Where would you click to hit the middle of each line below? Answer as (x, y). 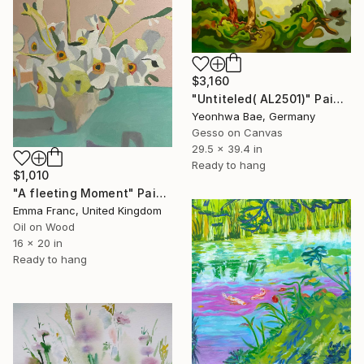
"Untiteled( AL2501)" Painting (338, 98)
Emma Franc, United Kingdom (87, 210)
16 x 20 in (38, 243)
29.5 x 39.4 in (227, 148)
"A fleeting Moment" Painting (161, 193)
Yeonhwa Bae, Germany (253, 116)
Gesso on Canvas (237, 132)
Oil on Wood (44, 226)
